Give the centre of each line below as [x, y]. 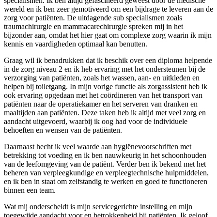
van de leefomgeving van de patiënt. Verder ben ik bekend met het [105, 164]
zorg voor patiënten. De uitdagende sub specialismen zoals [93, 18]
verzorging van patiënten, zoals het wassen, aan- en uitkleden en [102, 78]
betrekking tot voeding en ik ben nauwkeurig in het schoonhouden [105, 155]
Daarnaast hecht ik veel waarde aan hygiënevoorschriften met [98, 147]
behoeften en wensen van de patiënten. [63, 130]
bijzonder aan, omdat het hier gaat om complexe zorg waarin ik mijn [108, 35]
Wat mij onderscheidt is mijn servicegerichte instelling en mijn [98, 207]
